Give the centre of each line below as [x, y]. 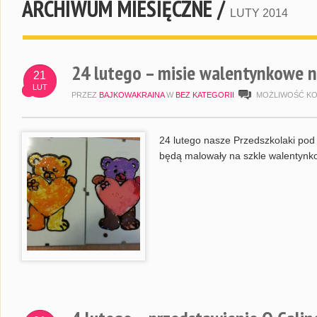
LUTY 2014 [259, 13]
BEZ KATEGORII [205, 95]
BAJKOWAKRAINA [132, 95]
